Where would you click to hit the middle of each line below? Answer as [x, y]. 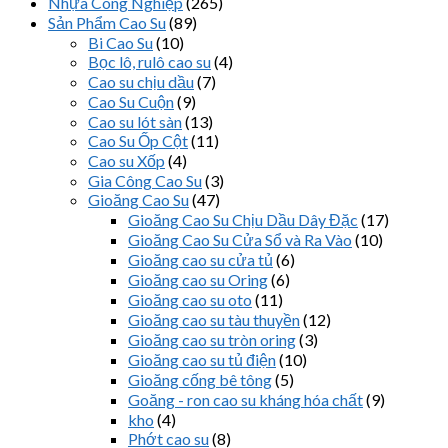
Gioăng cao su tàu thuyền [214, 319]
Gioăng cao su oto [190, 299]
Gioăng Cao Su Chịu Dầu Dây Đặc [243, 219]
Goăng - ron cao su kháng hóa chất [245, 399]
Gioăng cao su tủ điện [202, 359]
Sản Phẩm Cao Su [107, 22]
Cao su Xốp [126, 160]
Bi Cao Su [120, 42]
